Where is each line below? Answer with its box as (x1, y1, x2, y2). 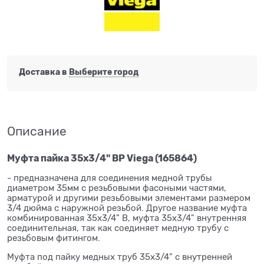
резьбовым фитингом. (7, 233, 103, 243)
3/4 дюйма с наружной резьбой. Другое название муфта (7, 203, 247, 213)
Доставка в (19, 67, 69, 77)
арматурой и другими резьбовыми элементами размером (7, 193, 250, 203)
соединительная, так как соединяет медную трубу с (7, 223, 229, 233)
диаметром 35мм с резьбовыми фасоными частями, (7, 183, 226, 193)
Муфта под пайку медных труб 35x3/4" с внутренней (7, 252, 232, 262)
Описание (7, 124, 67, 138)
